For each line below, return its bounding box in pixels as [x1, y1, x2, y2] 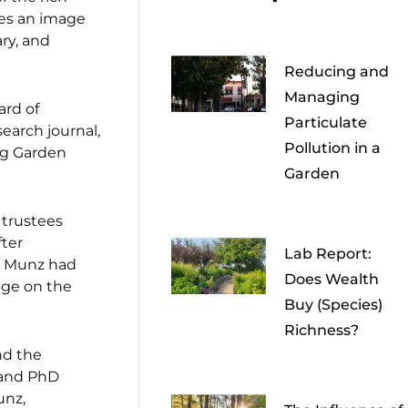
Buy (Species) [284, 296, 383, 314]
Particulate [284, 114, 368, 132]
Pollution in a [284, 139, 382, 158]
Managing [284, 88, 361, 107]
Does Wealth [284, 270, 380, 289]
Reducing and [284, 63, 390, 81]
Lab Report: [284, 245, 372, 263]
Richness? [284, 321, 360, 340]
